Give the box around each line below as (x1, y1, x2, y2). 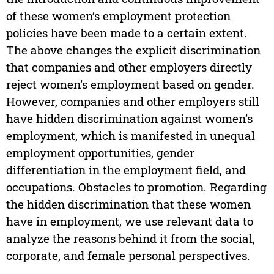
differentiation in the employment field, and (6, 162, 246, 178)
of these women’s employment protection (6, 8, 231, 24)
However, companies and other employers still (6, 94, 259, 109)
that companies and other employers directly (6, 59, 252, 75)
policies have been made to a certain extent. (6, 25, 247, 41)
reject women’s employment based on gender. (6, 76, 254, 92)
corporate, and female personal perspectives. (6, 248, 250, 264)
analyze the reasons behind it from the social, (6, 231, 255, 246)
